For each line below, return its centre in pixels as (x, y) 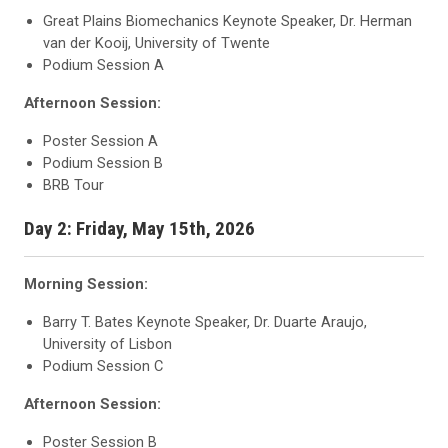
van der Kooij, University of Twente (157, 43)
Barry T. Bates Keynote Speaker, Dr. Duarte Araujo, (205, 321)
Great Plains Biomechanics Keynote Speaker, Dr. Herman (228, 21)
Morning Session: (86, 283)
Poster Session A (101, 141)
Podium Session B (103, 163)
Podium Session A (104, 65)
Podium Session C (103, 365)
